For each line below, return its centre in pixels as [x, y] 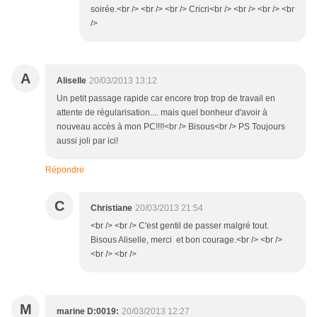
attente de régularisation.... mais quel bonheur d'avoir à [162, 113]
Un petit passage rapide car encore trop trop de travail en [166, 99]
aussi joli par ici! [87, 141]
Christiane [111, 208]
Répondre [65, 170]
